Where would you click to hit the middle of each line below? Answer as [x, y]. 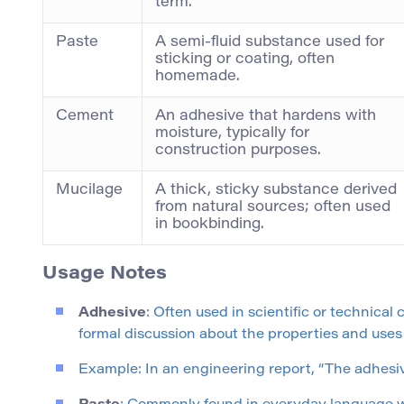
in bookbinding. [210, 225]
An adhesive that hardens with [266, 117]
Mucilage [89, 191]
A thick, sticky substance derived [276, 191]
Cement [85, 117]
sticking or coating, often [245, 60]
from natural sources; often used [273, 208]
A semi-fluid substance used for [270, 43]
